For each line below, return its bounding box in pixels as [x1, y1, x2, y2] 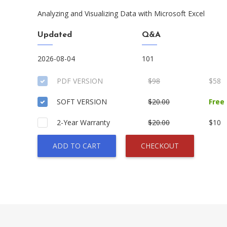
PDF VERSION [57, 76, 103, 86]
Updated [37, 31, 72, 39]
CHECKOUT [141, 141, 179, 150]
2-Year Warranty [57, 118, 110, 127]
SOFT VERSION [57, 97, 107, 106]
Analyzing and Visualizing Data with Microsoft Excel [37, 9, 205, 18]
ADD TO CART [53, 141, 101, 150]
